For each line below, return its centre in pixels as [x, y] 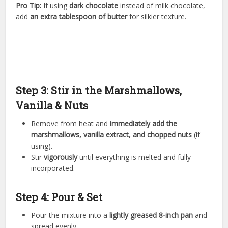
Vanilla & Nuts [52, 106]
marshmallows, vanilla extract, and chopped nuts [112, 135]
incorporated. [53, 168]
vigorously [61, 157]
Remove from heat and [71, 124]
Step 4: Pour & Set [59, 197]
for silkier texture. [157, 17]
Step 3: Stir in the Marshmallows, [99, 90]
